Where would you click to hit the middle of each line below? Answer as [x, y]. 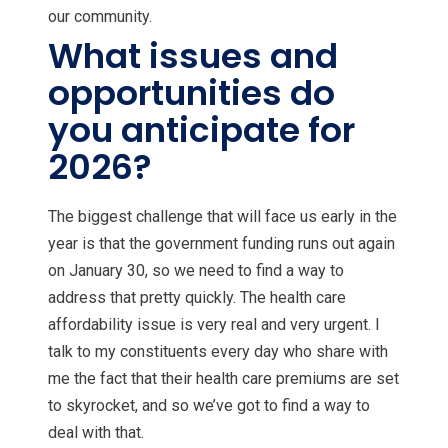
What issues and [193, 56]
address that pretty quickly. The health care [197, 298]
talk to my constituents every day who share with [218, 352]
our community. [102, 17]
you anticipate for [201, 130]
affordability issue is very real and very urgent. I [214, 325]
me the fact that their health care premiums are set [223, 379]
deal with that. [96, 433]
